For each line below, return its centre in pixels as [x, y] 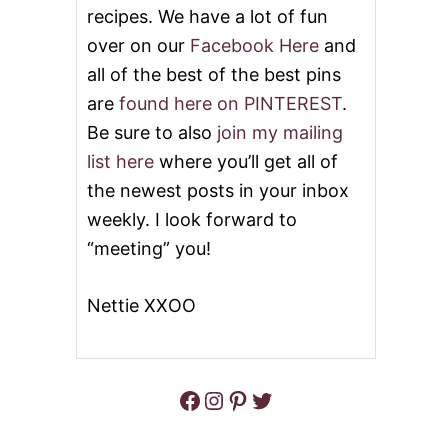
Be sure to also [152, 132]
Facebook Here [254, 45]
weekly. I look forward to [192, 219]
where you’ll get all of [246, 161]
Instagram [211, 398]
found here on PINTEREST [230, 103]
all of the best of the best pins [214, 74]
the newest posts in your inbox [218, 190]
